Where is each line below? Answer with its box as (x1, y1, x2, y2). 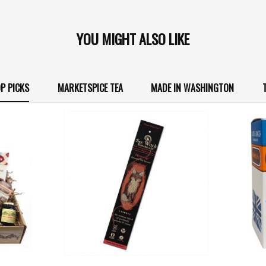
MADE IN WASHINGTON (151, 80, 235, 95)
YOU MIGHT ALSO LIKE (77, 28, 189, 50)
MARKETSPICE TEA (57, 80, 123, 95)
